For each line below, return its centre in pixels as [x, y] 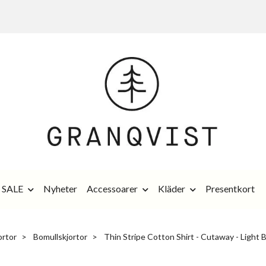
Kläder [172, 188]
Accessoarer [112, 188]
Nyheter [60, 188]
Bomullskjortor [60, 236]
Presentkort [230, 188]
